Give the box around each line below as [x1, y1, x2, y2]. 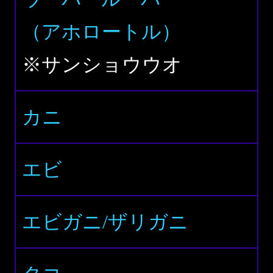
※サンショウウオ [22, 54, 182, 76]
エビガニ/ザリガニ [22, 211, 188, 233]
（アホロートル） [22, 21, 181, 43]
